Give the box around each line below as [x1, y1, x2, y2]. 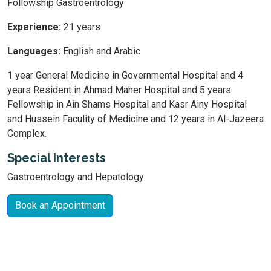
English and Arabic [60, 45, 140, 57]
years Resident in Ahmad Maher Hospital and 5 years [7, 84, 231, 96]
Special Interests [7, 151, 106, 165]
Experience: [7, 21, 61, 33]
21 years [61, 21, 100, 33]
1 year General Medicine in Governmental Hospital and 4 [7, 70, 243, 81]
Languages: [7, 45, 60, 57]
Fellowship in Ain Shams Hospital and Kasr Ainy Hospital [7, 99, 247, 110]
